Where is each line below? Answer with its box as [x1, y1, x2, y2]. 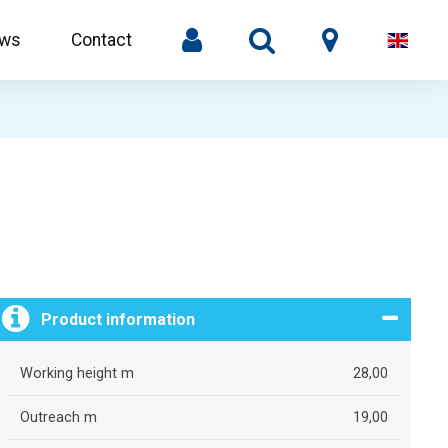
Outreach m [19, 408, 97, 426]
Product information [40, 309, 195, 329]
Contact [71, 30, 132, 50]
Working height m [19, 364, 134, 382]
